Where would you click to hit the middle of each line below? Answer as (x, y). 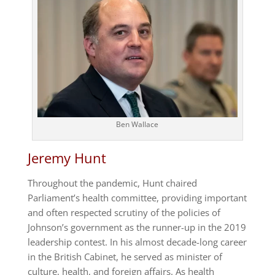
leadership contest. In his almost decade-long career (137, 242)
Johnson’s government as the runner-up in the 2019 (137, 227)
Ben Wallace (137, 125)
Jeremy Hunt (67, 158)
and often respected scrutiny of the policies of (124, 213)
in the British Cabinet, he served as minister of (125, 257)
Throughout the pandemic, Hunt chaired (112, 183)
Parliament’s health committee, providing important (137, 198)
